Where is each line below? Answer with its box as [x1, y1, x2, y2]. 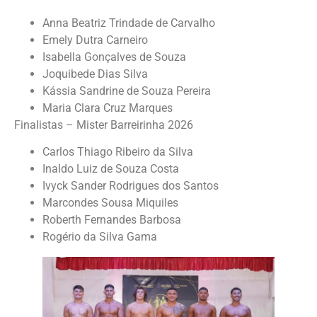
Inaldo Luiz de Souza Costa [42, 162, 179, 176]
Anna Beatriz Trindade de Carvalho [42, 16, 215, 30]
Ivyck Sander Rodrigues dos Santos [42, 179, 219, 193]
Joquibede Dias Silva [42, 67, 148, 81]
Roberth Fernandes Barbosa [42, 213, 181, 227]
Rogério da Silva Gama [42, 230, 157, 244]
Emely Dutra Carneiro [42, 33, 148, 47]
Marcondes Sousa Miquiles [42, 196, 178, 210]
